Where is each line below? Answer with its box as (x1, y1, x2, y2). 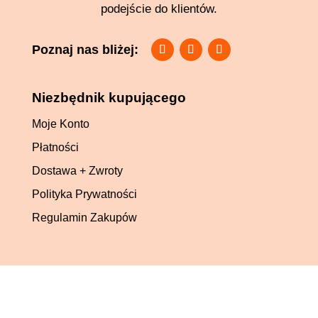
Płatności (31, 141, 79, 153)
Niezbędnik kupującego (31, 89, 186, 105)
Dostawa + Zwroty (31, 164, 123, 177)
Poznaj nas (31, 284, 104, 300)
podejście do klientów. (100, 1, 217, 16)
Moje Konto (31, 117, 89, 130)
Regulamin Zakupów (31, 211, 137, 224)
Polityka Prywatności (31, 187, 137, 200)
